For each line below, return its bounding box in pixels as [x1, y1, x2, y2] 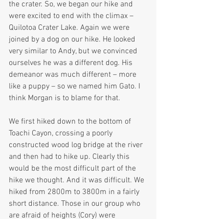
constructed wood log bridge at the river [9, 140, 145, 151]
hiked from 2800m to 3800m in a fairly [9, 187, 141, 197]
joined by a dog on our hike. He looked [9, 35, 137, 45]
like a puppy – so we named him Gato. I [9, 82, 142, 92]
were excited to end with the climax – [9, 11, 135, 22]
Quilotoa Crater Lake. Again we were [9, 23, 131, 33]
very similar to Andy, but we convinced [9, 46, 139, 57]
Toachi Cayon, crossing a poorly [9, 129, 114, 139]
